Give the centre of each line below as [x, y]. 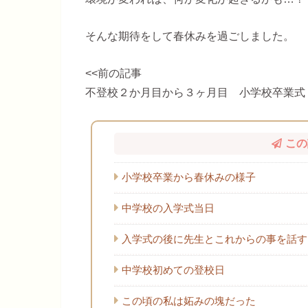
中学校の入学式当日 [168, 208]
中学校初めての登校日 [173, 270]
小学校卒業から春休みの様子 [188, 177]
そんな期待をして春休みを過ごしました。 [190, 36]
